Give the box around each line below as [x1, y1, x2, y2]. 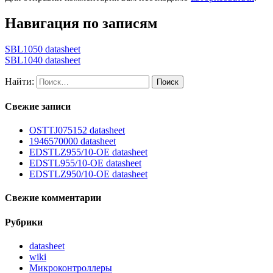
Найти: [5, 76, 34, 87]
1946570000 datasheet [29, 136, 116, 147]
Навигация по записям [5, 15, 157, 31]
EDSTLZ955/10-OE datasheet [29, 147, 147, 158]
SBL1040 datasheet [5, 54, 80, 65]
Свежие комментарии [5, 193, 101, 204]
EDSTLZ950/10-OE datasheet [29, 169, 147, 180]
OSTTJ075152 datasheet [29, 125, 125, 136]
